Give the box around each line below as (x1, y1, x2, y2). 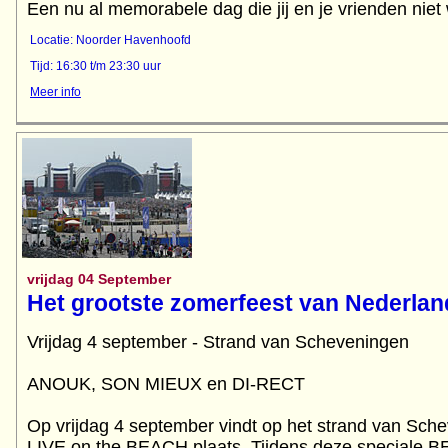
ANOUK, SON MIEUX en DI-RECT (27, 373, 305, 394)
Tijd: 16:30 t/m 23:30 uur (30, 59, 161, 74)
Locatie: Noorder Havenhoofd (30, 32, 191, 47)
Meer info (30, 85, 81, 100)
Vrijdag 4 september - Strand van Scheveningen (27, 331, 409, 352)
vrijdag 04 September (27, 270, 171, 287)
